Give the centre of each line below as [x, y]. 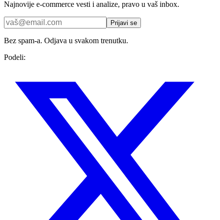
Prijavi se [124, 23]
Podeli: [15, 57]
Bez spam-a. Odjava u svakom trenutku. [66, 41]
